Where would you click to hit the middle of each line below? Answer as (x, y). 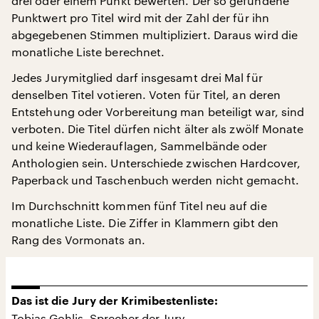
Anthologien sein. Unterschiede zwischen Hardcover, (156, 162)
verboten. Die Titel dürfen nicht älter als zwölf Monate (158, 128)
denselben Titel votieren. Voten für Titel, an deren (146, 94)
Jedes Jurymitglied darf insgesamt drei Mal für (137, 77)
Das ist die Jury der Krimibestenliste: (115, 301)
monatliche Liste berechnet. (88, 51)
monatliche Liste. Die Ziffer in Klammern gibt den (145, 222)
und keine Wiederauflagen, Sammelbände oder (140, 145)
